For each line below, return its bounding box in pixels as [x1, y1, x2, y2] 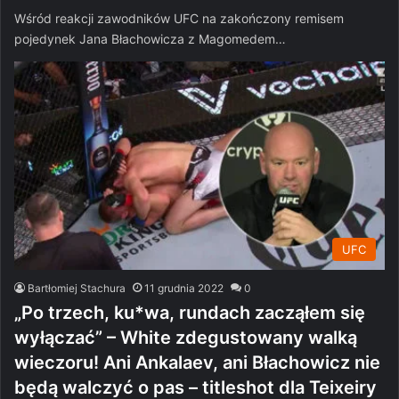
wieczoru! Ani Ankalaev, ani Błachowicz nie [14, 352, 380, 374]
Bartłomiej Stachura [28, 281, 126, 296]
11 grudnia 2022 [144, 281, 224, 296]
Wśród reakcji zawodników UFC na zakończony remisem [14, 10, 344, 26]
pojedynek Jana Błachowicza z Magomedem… [14, 30, 286, 46]
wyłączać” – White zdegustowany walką [14, 327, 357, 349]
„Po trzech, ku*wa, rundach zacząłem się [14, 302, 365, 324]
